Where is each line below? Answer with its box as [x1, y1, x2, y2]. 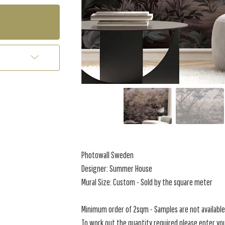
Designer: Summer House [81, 163, 153, 174]
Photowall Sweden [81, 150, 134, 160]
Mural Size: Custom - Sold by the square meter [81, 177, 213, 187]
